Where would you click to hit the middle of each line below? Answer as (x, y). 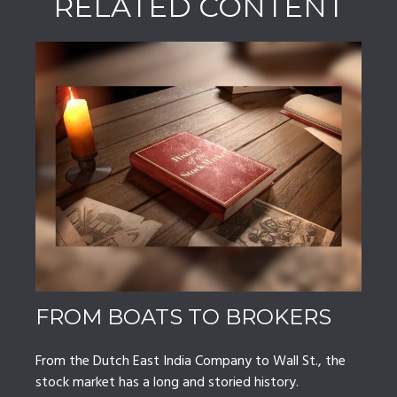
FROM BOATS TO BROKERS (183, 317)
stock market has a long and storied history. (167, 383)
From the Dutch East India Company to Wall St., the (191, 362)
